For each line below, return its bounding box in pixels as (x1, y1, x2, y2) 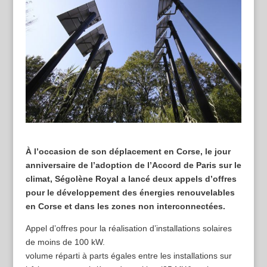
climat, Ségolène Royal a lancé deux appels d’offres (25, 174, 237, 184)
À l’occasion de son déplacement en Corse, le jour (25, 147, 231, 157)
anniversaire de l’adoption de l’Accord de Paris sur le (25, 160, 241, 170)
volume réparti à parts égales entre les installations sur (25, 251, 232, 261)
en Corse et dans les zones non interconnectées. (25, 201, 225, 212)
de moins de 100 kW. (25, 237, 105, 247)
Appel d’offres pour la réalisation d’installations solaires (25, 223, 232, 234)
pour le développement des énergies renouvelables (25, 188, 235, 198)
